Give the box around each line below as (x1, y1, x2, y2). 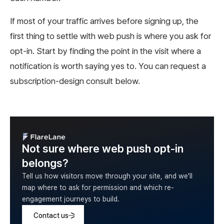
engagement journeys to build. (22, 195, 119, 203)
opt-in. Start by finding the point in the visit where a (10, 46, 201, 56)
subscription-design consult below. (10, 76, 140, 86)
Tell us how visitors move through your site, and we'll (22, 172, 192, 180)
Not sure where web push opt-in (22, 142, 183, 155)
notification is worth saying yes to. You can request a (10, 61, 206, 71)
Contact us (33, 211, 68, 220)
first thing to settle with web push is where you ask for (10, 31, 211, 41)
